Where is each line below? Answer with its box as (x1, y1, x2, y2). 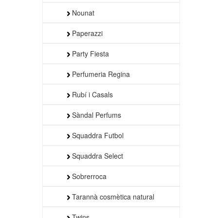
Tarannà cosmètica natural (70, 191, 154, 201)
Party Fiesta (70, 48, 109, 58)
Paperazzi (70, 28, 103, 38)
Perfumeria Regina (70, 69, 130, 79)
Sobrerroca (70, 171, 107, 181)
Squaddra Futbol (70, 130, 124, 140)
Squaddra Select (70, 150, 123, 161)
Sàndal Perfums (70, 109, 121, 120)
